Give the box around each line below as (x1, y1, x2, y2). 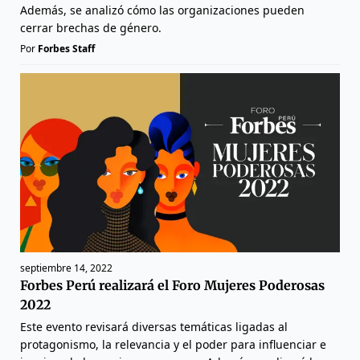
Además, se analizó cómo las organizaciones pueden (20, 2, 305, 18)
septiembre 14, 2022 (20, 261, 112, 276)
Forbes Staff (38, 41, 95, 55)
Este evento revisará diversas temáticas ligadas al (20, 319, 288, 335)
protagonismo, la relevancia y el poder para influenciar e (20, 337, 326, 353)
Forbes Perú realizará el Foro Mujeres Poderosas (20, 277, 325, 294)
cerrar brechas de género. (20, 19, 162, 35)
